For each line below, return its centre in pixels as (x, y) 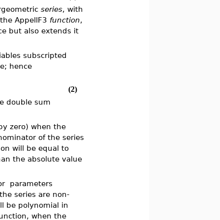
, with (73, 9)
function (65, 20)
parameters (30, 183)
